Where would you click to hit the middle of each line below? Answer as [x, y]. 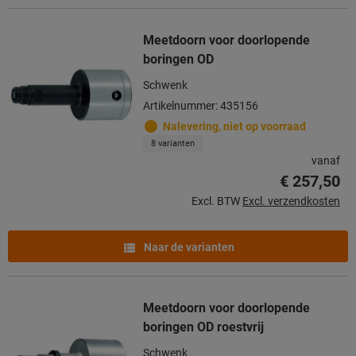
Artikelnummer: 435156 [201, 105]
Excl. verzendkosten [291, 201]
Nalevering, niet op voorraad [234, 126]
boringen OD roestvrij [203, 327]
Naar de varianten [188, 247]
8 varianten [173, 143]
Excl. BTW [216, 201]
